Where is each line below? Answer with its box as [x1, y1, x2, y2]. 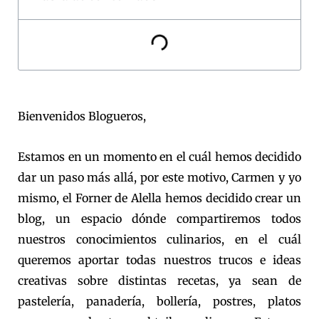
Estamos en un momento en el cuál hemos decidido [18, 150, 301, 164]
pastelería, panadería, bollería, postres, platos [18, 294, 301, 309]
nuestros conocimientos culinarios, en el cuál [18, 232, 301, 247]
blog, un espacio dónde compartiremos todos [18, 211, 301, 226]
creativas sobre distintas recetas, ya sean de [18, 273, 301, 288]
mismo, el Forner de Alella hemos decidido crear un [18, 191, 301, 206]
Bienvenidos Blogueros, [18, 109, 146, 124]
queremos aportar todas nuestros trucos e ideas [18, 253, 301, 268]
